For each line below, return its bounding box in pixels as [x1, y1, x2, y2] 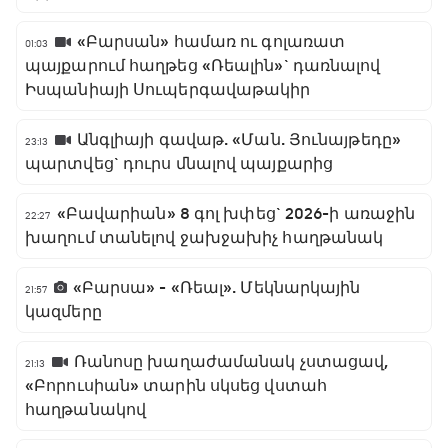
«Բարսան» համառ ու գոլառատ [76, 31, 346, 52]
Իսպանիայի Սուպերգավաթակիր [25, 79, 311, 100]
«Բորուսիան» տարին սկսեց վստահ [25, 375, 327, 396]
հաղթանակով [25, 399, 146, 420]
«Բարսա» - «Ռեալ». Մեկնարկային [72, 277, 361, 298]
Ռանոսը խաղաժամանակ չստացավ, [73, 351, 389, 372]
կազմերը [25, 301, 102, 322]
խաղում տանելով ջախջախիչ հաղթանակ [25, 227, 384, 248]
